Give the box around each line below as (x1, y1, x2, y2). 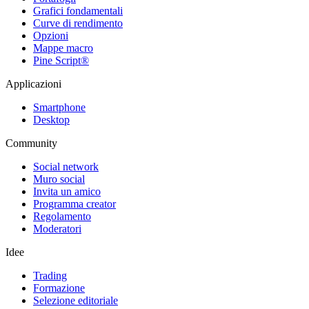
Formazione (33, 281, 85, 294)
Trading (33, 269, 67, 281)
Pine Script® (33, 54, 89, 66)
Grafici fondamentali (33, 4, 123, 17)
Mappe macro (33, 41, 93, 54)
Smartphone (33, 101, 86, 113)
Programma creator (33, 197, 116, 210)
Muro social (33, 172, 85, 185)
